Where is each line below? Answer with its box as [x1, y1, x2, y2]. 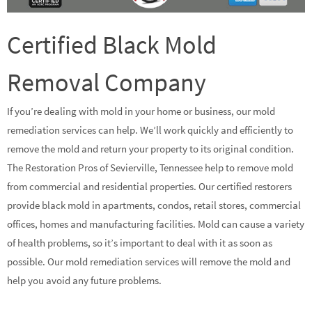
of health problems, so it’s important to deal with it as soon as [7, 235, 272, 249]
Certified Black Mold [7, 29, 217, 61]
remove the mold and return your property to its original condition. [7, 141, 294, 155]
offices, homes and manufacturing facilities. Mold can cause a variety [7, 217, 304, 231]
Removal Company [7, 66, 206, 98]
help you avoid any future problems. [7, 273, 162, 287]
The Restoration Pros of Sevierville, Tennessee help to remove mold [7, 160, 293, 174]
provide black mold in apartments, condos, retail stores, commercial [7, 198, 301, 212]
